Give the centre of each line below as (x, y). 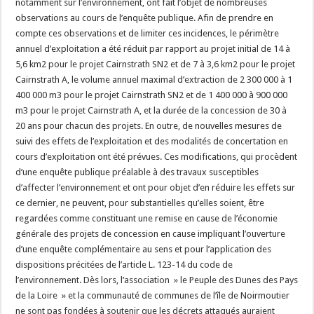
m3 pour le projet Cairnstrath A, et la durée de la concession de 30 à (151, 110)
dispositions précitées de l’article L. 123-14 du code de (124, 265)
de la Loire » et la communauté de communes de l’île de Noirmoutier (153, 295)
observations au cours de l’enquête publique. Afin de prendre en (145, 18)
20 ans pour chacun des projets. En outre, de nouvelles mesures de (149, 126)
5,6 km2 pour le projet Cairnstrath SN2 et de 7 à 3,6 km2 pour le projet (156, 64)
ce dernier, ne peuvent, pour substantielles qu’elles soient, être (140, 203)
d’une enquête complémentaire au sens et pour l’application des (144, 249)
